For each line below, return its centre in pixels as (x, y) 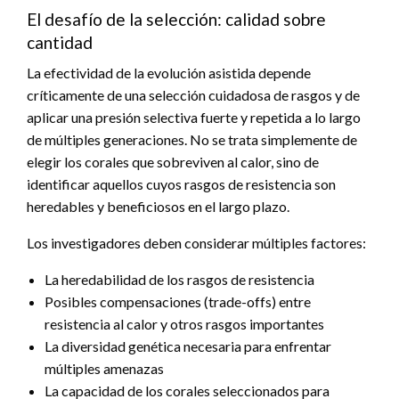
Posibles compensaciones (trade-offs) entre (178, 301)
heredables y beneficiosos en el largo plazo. (158, 206)
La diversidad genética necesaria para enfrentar (188, 346)
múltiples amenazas (104, 368)
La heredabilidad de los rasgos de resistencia (179, 279)
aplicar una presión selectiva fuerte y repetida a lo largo (194, 117)
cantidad (60, 42)
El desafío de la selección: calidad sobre (176, 19)
